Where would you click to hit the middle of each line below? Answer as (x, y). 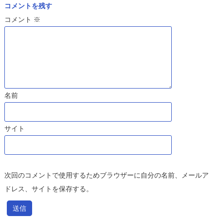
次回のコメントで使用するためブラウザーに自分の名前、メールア (106, 175)
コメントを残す (28, 6)
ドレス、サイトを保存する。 (48, 189)
